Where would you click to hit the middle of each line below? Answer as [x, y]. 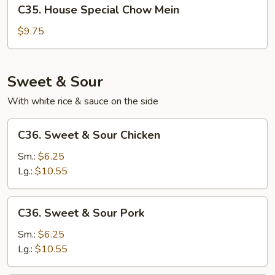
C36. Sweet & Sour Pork [81, 213]
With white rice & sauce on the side [83, 101]
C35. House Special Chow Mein [99, 10]
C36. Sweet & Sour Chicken [89, 135]
